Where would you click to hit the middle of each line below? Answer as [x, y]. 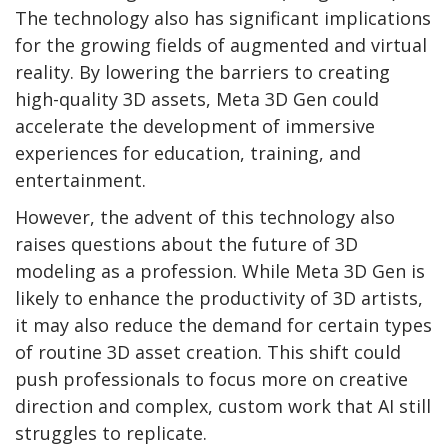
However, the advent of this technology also [205, 217]
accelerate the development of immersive [195, 126]
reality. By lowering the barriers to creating [202, 72]
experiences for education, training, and [188, 153]
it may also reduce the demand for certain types [223, 325]
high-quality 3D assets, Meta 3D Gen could [197, 99]
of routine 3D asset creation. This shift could [208, 352]
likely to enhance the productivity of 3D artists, [219, 298]
